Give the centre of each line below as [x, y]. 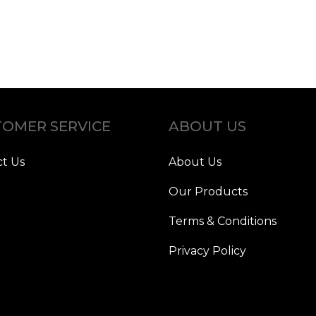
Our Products [208, 192]
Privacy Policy [207, 251]
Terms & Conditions [223, 221]
